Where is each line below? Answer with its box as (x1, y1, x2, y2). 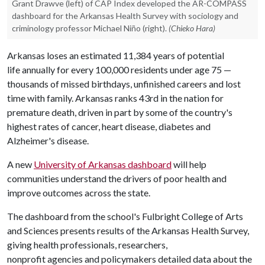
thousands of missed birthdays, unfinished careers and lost (7, 78, 241, 89)
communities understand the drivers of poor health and (7, 173, 227, 184)
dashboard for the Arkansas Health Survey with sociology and (12, 11, 238, 21)
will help (172, 159, 206, 170)
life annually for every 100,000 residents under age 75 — (7, 64, 231, 75)
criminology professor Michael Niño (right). (12, 23, 167, 33)
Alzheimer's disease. (7, 135, 91, 146)
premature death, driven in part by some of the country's (7, 106, 232, 118)
